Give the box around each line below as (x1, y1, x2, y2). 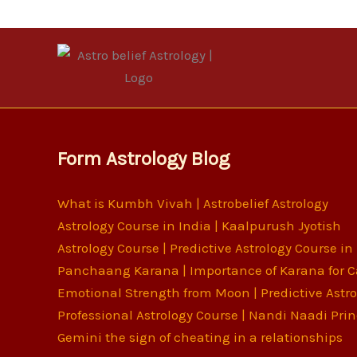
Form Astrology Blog (57, 147, 229, 170)
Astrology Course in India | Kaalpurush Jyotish (57, 218, 341, 233)
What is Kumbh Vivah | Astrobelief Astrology (57, 195, 328, 211)
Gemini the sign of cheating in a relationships (57, 329, 343, 345)
